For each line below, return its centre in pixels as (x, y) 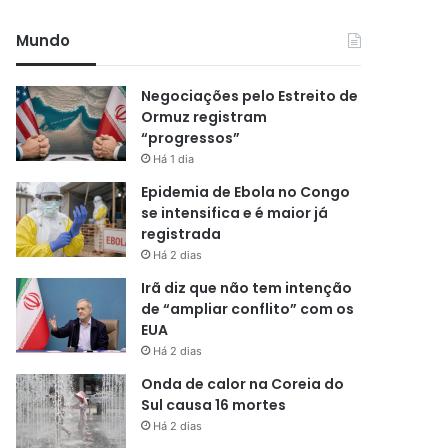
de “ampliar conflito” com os (248, 309)
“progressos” (191, 138)
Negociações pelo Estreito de (250, 96)
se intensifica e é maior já (235, 213)
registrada (181, 234)
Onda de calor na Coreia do (243, 384)
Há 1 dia (174, 159)
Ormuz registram (204, 117)
